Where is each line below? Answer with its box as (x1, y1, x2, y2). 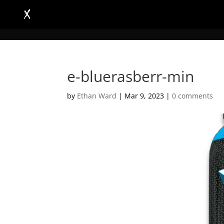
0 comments (172, 91, 213, 100)
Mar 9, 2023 (124, 91, 164, 100)
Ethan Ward (77, 91, 117, 100)
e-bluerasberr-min (67, 66, 194, 86)
